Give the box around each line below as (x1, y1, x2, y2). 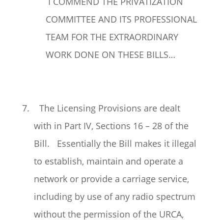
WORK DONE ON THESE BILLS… (45, 49, 175, 60)
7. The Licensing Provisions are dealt (22, 102, 180, 114)
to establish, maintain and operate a (33, 155, 183, 167)
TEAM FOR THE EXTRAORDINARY (45, 31, 178, 43)
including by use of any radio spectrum (33, 191, 195, 202)
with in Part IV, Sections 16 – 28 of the (33, 120, 189, 132)
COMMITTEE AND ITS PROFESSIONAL (45, 13, 197, 25)
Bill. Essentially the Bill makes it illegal (33, 137, 196, 149)
